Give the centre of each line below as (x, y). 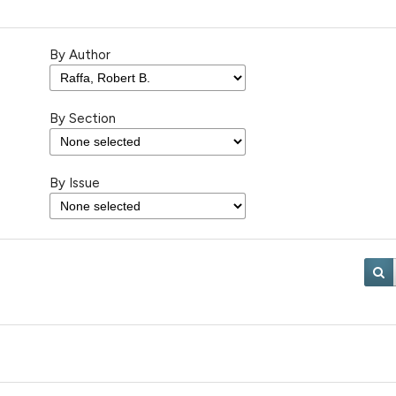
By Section (83, 119)
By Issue (75, 183)
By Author (80, 54)
